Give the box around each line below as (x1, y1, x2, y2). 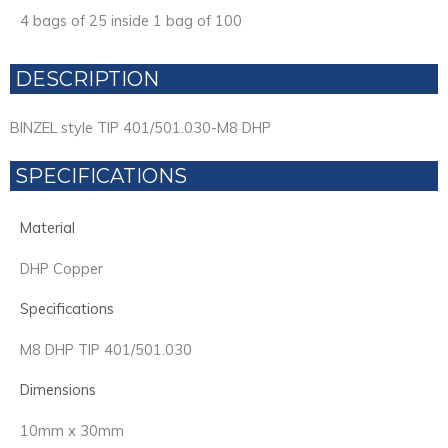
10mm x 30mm (20, 420, 124, 440)
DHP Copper (20, 258, 103, 278)
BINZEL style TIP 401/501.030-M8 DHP (10, 117, 271, 137)
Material (20, 217, 75, 237)
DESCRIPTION (15, 66, 159, 91)
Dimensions (20, 379, 96, 399)
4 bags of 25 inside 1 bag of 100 (20, 10, 242, 30)
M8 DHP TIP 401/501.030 (20, 339, 192, 359)
